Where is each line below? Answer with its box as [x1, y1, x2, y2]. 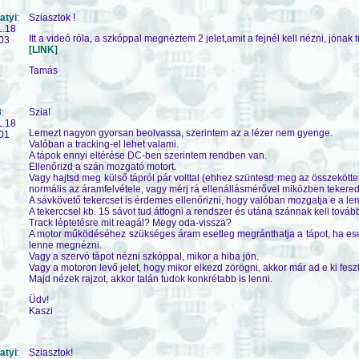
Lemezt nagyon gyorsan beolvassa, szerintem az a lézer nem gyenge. [29, 127, 333, 139]
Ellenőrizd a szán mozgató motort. [29, 160, 176, 172]
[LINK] [29, 43, 58, 55]
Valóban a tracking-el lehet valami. [29, 138, 179, 150]
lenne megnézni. [29, 239, 102, 251]
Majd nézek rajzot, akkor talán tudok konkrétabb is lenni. [29, 272, 272, 284]
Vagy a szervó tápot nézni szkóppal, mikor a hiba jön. [29, 250, 259, 262]
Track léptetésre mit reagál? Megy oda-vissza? [29, 216, 232, 228]
